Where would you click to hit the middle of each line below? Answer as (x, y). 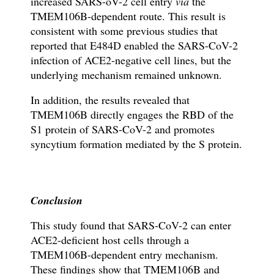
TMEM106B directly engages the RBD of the (132, 115)
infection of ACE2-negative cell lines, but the (131, 60)
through (165, 240)
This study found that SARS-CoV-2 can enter (131, 225)
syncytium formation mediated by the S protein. (136, 144)
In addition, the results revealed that (110, 100)
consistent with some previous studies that (124, 31)
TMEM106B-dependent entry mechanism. (124, 255)
